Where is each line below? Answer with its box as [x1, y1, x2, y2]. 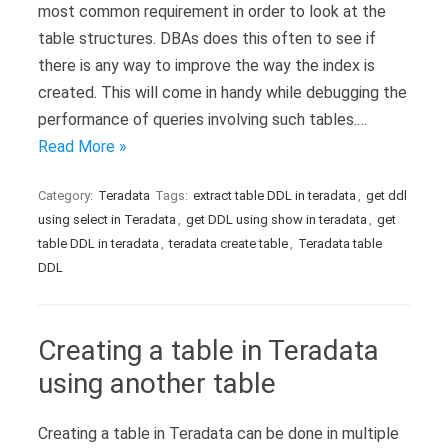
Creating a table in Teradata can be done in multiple [38, 424, 399, 443]
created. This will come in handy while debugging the [38, 83, 407, 102]
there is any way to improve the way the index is [38, 56, 375, 75]
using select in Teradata [38, 212, 176, 227]
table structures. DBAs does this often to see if [38, 29, 376, 48]
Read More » [38, 137, 127, 156]
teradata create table [169, 236, 288, 251]
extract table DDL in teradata [193, 188, 356, 203]
